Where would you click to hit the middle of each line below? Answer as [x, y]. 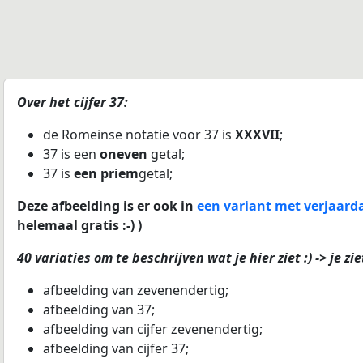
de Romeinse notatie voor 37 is [139, 135]
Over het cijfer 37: [73, 102]
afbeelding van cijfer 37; [116, 348]
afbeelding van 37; [99, 310]
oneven [124, 154]
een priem [106, 173]
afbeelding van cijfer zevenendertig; [153, 329]
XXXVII [257, 135]
